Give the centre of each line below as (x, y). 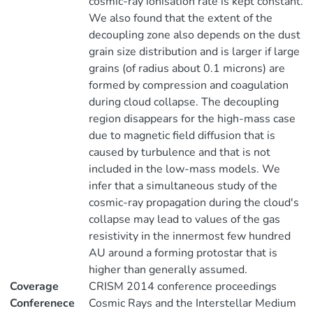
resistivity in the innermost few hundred (189, 236)
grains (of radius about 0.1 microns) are (187, 68)
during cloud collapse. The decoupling (183, 102)
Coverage (34, 286)
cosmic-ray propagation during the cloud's (194, 203)
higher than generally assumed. (168, 270)
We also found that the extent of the (180, 18)
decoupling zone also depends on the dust (194, 35)
